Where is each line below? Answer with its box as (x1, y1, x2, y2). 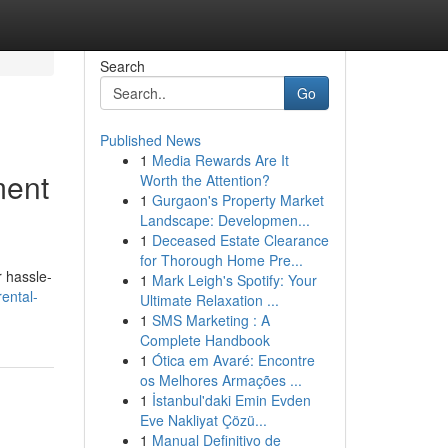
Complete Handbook (139, 330, 270, 350)
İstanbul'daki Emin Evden (151, 390, 311, 410)
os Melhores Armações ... (139, 370, 302, 390)
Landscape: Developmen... (139, 210, 310, 230)
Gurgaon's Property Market (151, 190, 324, 210)
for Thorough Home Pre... (139, 250, 303, 270)
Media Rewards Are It (151, 150, 289, 170)
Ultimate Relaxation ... (139, 290, 279, 310)
